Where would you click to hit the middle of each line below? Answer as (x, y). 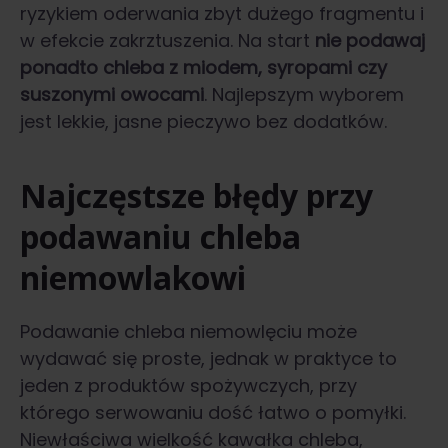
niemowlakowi (133, 278)
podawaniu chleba (160, 237)
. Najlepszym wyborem (304, 95)
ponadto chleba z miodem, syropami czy (203, 68)
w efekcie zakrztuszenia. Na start (167, 41)
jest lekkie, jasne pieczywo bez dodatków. (203, 122)
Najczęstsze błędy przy (196, 196)
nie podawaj (370, 41)
